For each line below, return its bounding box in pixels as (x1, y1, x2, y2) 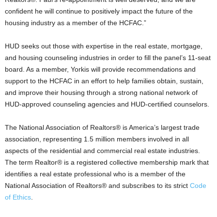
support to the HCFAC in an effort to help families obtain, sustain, (5, 77, 203, 85)
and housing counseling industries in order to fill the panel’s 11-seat (5, 54, 211, 62)
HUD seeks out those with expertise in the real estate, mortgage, (5, 42, 202, 50)
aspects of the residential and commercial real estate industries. (5, 147, 200, 155)
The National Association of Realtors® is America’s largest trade (5, 124, 200, 131)
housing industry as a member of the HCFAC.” (5, 19, 146, 27)
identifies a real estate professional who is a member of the (5, 170, 186, 178)
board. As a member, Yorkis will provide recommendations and (5, 65, 196, 73)
